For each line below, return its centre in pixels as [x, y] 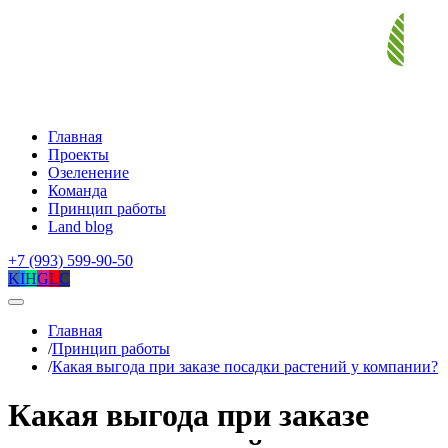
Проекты [78, 154]
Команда [77, 190]
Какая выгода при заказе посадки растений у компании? [245, 366]
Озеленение [88, 172]
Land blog [80, 226]
